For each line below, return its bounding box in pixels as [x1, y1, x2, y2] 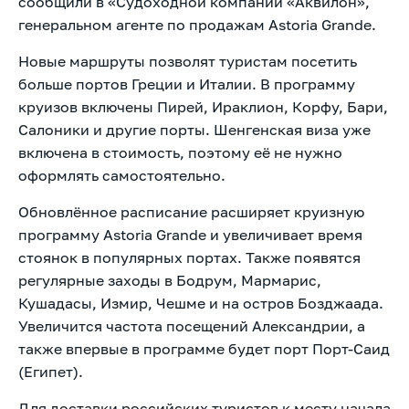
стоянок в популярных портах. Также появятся [18, 247, 361, 267]
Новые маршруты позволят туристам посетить [18, 51, 357, 70]
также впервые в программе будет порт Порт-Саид [18, 339, 390, 358]
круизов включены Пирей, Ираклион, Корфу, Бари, [18, 97, 388, 116]
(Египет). [18, 362, 83, 381]
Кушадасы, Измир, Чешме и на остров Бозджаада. [18, 293, 383, 312]
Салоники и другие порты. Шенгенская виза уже [18, 120, 371, 139]
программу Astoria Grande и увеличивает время [18, 225, 362, 244]
